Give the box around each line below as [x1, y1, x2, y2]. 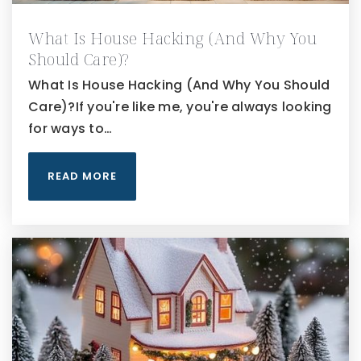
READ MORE [48, 168, 117, 185]
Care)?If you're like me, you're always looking [28, 98, 332, 117]
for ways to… [28, 119, 112, 139]
